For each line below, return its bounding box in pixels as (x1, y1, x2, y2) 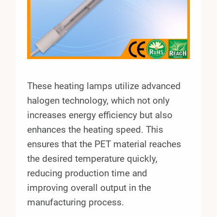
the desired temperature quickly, (27, 153, 157, 164)
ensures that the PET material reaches (27, 138, 181, 150)
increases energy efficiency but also (27, 109, 172, 121)
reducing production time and (27, 167, 147, 179)
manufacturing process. (27, 196, 124, 208)
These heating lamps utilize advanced (27, 80, 181, 92)
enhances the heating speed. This (27, 124, 163, 135)
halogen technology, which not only (27, 94, 170, 106)
